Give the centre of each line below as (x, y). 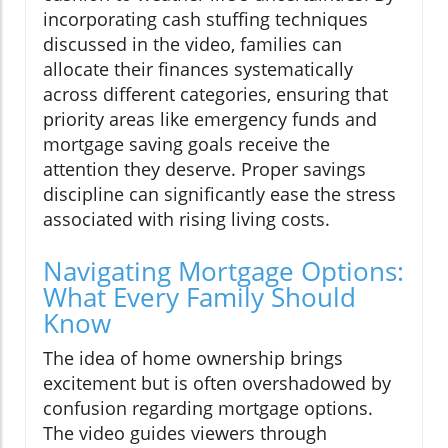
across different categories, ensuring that (215, 94)
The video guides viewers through (185, 433)
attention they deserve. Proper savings (204, 169)
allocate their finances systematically (198, 69)
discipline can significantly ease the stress (219, 194)
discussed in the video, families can (192, 44)
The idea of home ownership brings (193, 358)
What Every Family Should (199, 297)
